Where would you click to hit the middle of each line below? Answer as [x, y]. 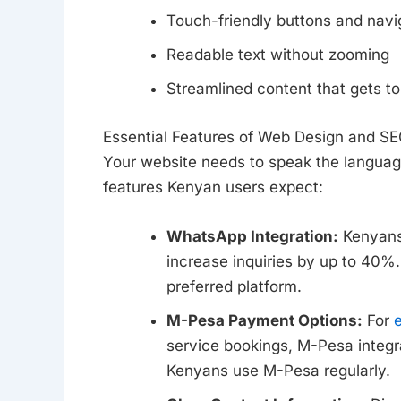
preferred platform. [234, 286]
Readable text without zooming [277, 55]
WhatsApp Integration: [252, 236]
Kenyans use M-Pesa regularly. [278, 370]
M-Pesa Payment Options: [264, 320]
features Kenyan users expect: [213, 187]
